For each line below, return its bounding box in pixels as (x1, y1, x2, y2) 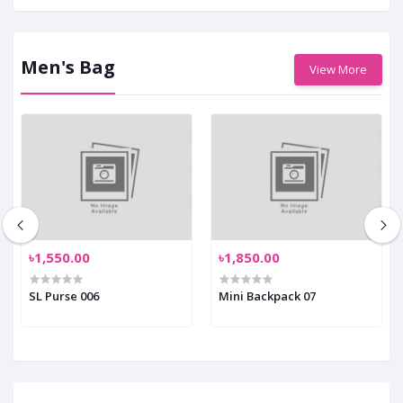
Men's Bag (21, 55, 115, 80)
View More (309, 61, 367, 78)
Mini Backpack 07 (219, 288, 316, 305)
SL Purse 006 (29, 288, 99, 305)
